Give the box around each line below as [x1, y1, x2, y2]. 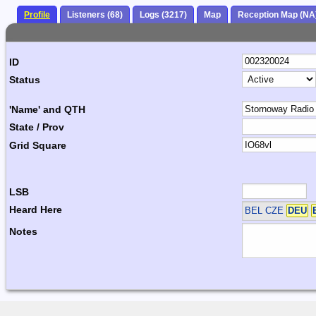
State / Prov [9, 121, 64, 133]
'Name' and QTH [9, 103, 85, 115]
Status [9, 74, 40, 86]
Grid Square [9, 139, 66, 151]
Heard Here [9, 204, 62, 216]
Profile [24, 10, 50, 20]
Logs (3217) [140, 10, 187, 20]
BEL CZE [244, 205, 286, 217]
